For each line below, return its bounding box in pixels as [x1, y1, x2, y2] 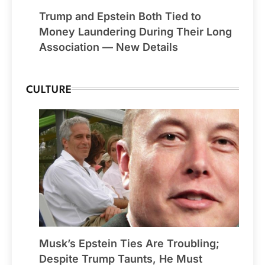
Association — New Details [39, 40, 178, 53]
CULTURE [26, 85, 72, 95]
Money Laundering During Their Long [39, 25, 232, 38]
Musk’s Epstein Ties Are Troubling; [39, 237, 219, 250]
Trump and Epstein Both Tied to [39, 9, 201, 22]
